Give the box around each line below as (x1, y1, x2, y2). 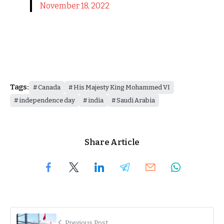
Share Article (84, 137, 139, 147)
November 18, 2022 (39, 1, 109, 11)
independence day (19, 96, 75, 104)
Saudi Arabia (116, 96, 155, 104)
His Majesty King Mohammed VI (73, 83, 170, 91)
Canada (37, 83, 60, 91)
